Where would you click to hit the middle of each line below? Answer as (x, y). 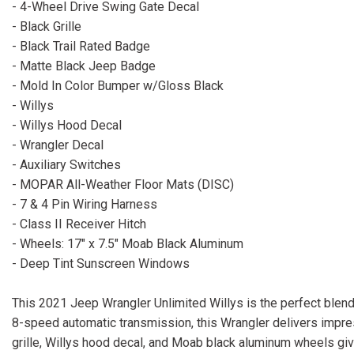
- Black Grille (47, 27)
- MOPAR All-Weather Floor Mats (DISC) (123, 185)
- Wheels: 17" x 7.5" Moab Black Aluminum (128, 244)
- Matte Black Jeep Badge (84, 66)
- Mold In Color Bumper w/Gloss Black (118, 86)
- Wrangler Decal (58, 145)
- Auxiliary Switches (66, 165)
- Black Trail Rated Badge (81, 47)
